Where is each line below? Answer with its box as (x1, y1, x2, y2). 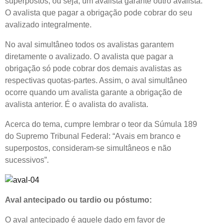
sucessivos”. (5, 155, 49, 164)
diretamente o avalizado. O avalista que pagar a (5, 52, 173, 61)
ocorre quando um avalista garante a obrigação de (5, 88, 182, 97)
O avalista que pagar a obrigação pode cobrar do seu (5, 8, 192, 17)
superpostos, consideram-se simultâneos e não (5, 143, 171, 152)
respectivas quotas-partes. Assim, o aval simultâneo (5, 76, 187, 85)
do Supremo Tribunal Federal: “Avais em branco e (5, 131, 181, 140)
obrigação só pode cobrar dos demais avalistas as (5, 64, 182, 73)
